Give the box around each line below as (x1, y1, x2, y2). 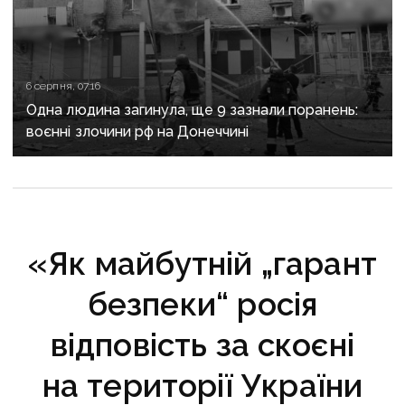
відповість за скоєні (50, 326, 355, 364)
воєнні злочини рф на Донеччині (26, 123, 250, 141)
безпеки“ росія (87, 286, 318, 324)
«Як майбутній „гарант (28, 245, 377, 283)
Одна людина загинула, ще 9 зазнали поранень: (26, 101, 359, 119)
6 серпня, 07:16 (26, 80, 100, 93)
